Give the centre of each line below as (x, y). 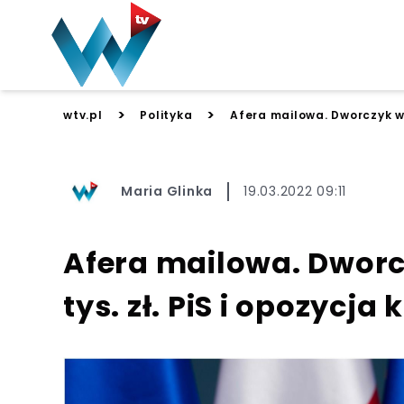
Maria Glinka (167, 191)
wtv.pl (83, 115)
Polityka (166, 115)
